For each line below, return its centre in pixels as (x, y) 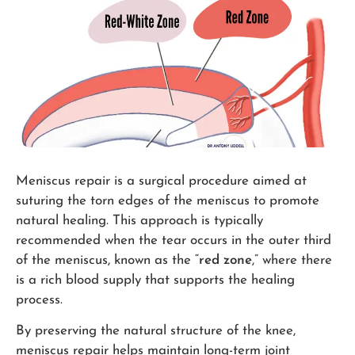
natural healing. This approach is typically (139, 220)
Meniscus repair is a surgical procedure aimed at (161, 181)
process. (39, 300)
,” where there (292, 260)
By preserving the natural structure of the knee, (156, 331)
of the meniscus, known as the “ (107, 260)
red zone (225, 260)
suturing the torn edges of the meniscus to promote (168, 200)
